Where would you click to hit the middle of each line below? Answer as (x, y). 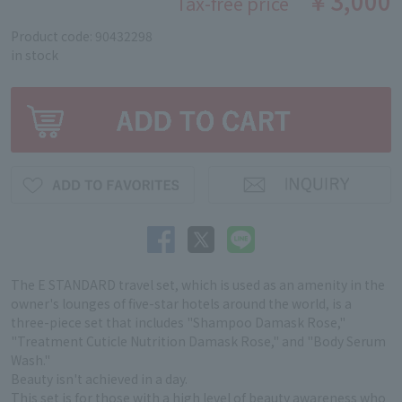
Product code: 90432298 (82, 36)
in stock (35, 55)
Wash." (31, 360)
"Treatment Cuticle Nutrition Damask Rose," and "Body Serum (198, 341)
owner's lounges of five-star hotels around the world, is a (181, 304)
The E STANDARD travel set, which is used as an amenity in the (198, 285)
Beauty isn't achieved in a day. (99, 379)
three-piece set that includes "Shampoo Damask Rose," (178, 323)
